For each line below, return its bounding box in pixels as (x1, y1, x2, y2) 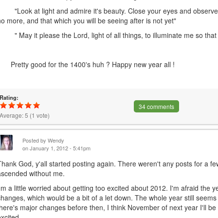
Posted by (22, 136, 48, 144)
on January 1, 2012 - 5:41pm (22, 144, 91, 152)
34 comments (138, 102, 174, 110)
